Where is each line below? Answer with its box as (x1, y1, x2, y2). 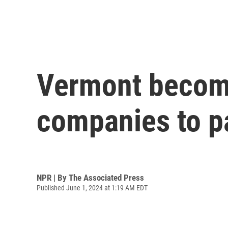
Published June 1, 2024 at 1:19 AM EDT (37, 183, 148, 192)
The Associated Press (69, 172, 144, 183)
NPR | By (37, 172, 69, 183)
